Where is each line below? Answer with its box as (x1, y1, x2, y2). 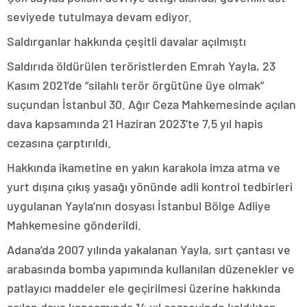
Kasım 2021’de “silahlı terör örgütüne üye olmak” (7, 77, 264, 93)
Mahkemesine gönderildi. (7, 217, 141, 232)
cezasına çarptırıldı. (7, 135, 111, 150)
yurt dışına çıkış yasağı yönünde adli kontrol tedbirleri (7, 179, 293, 194)
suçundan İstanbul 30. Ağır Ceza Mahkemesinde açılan (7, 97, 296, 112)
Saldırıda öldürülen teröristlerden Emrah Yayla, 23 (7, 58, 275, 73)
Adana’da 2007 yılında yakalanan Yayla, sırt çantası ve (7, 242, 291, 257)
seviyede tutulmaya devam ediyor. (7, 9, 192, 24)
